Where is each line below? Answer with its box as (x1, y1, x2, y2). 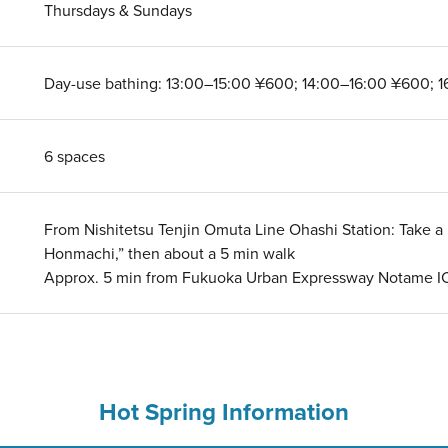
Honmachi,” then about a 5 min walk (44, 242, 295, 264)
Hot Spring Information (99, 394, 349, 429)
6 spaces (44, 145, 105, 167)
